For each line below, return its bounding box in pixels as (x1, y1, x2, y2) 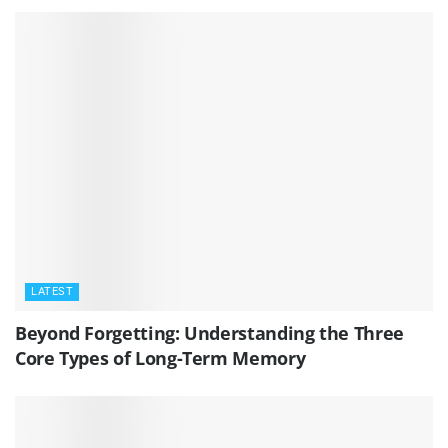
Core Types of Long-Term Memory (15, 345, 306, 370)
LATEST (31, 284, 73, 298)
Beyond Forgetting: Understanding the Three (15, 320, 404, 345)
